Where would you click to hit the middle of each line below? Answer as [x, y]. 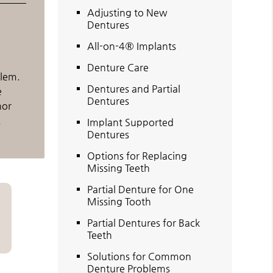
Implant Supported [131, 122]
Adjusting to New [128, 12]
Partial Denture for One [141, 189]
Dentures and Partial [134, 88]
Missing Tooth [119, 201]
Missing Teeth [119, 168]
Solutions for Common [140, 256]
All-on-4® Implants [132, 46]
